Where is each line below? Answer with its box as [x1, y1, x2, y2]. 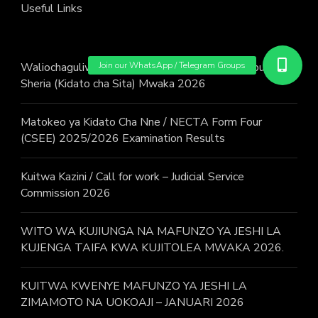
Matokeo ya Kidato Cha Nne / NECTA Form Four [21, 114, 262, 131]
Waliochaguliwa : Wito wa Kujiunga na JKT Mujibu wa [21, 60, 283, 76]
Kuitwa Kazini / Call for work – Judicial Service [21, 169, 244, 185]
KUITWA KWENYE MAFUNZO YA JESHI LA [21, 278, 247, 295]
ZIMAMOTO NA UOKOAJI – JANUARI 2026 [21, 295, 244, 311]
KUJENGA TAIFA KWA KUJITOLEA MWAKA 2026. [21, 240, 284, 256]
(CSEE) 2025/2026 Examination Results [21, 131, 225, 147]
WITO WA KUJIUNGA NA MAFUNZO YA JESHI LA [21, 224, 281, 240]
